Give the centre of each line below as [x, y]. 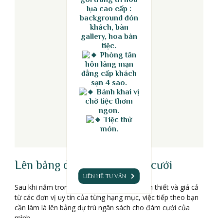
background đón [109, 18]
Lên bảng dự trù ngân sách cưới [93, 164]
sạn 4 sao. [109, 83]
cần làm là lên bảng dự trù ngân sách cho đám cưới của [102, 207]
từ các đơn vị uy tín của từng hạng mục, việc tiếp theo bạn [107, 197]
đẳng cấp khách [109, 74]
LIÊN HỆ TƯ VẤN [105, 176]
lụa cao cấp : [109, 9]
